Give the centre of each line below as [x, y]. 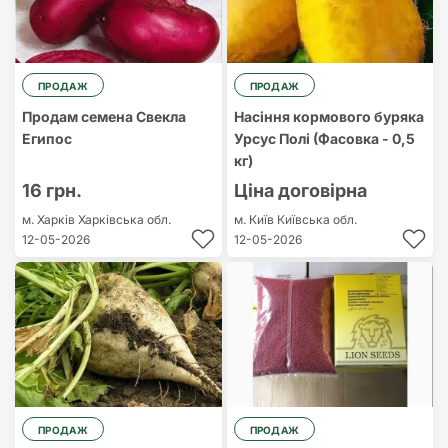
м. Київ [255, 219]
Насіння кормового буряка [328, 116]
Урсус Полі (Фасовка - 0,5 [324, 138]
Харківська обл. [124, 219]
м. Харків [50, 219]
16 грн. [52, 190]
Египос [47, 138]
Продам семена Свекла [104, 116]
